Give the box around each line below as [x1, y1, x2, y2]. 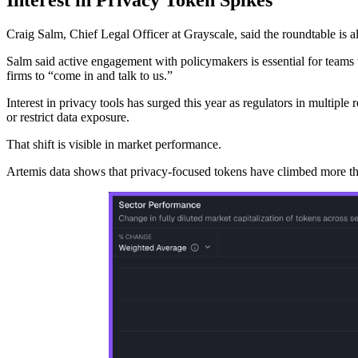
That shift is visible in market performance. [6, 137, 221, 151]
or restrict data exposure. [6, 109, 129, 124]
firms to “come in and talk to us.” [6, 68, 173, 82]
